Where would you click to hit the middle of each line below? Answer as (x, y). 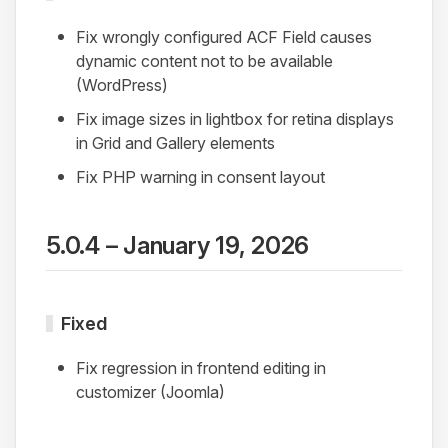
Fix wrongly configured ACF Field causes (224, 37)
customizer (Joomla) (150, 392)
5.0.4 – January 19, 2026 (178, 246)
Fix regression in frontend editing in (201, 368)
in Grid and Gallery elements (175, 143)
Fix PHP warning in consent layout (200, 177)
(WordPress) (122, 85)
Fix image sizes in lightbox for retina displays (235, 119)
